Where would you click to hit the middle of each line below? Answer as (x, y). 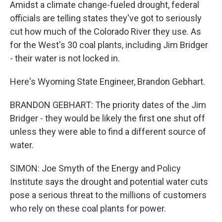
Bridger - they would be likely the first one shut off (108, 118)
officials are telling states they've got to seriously (106, 18)
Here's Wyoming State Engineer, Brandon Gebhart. (108, 82)
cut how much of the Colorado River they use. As (106, 31)
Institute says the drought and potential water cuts (109, 182)
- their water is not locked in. (65, 58)
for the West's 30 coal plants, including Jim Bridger (109, 45)
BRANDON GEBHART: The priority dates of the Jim (108, 105)
